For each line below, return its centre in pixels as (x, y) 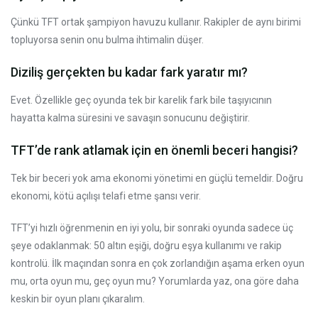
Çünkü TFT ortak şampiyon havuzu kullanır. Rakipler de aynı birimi (156, 22)
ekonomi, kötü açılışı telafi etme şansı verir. (106, 196)
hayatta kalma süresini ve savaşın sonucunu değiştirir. (130, 117)
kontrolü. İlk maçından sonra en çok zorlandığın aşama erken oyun (158, 263)
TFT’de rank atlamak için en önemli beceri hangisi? (154, 150)
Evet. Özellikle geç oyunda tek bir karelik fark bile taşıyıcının (141, 100)
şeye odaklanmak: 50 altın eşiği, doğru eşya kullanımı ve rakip (146, 245)
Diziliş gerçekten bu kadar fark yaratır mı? (129, 72)
